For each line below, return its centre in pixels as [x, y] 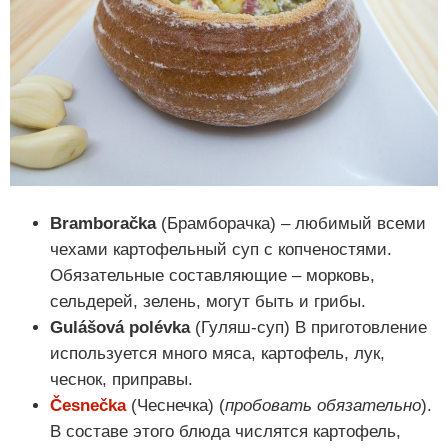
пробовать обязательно [323, 405]
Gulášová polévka [120, 327]
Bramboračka [103, 223]
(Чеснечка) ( [175, 405]
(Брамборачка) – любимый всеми [291, 223]
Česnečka [88, 405]
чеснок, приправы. [121, 379]
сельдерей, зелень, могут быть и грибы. [208, 301]
